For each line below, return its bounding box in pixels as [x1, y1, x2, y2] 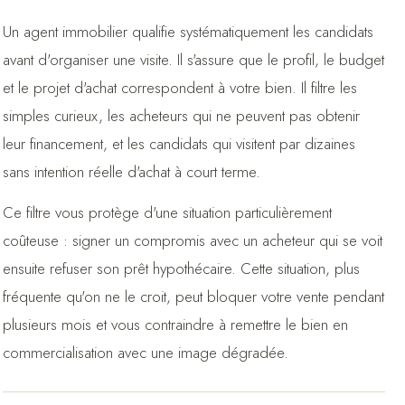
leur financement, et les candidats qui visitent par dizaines [2, 132, 355, 155]
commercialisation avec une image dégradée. [2, 341, 288, 363]
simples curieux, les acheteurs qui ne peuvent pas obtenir [2, 104, 360, 127]
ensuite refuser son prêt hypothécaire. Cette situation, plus [2, 257, 360, 279]
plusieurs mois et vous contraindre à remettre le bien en [2, 313, 348, 335]
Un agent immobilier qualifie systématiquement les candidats [2, 20, 373, 42]
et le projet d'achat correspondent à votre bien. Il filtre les [2, 76, 357, 99]
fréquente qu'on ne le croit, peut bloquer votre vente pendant [2, 285, 384, 307]
